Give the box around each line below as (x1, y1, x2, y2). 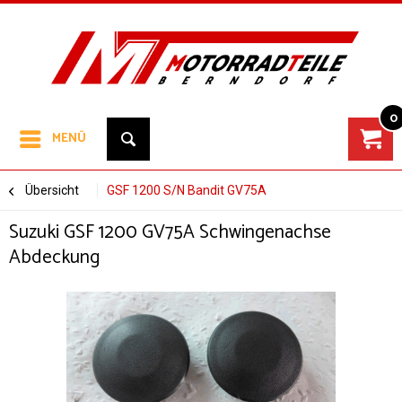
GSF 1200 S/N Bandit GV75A (107, 183, 267, 197)
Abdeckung (9, 242, 100, 273)
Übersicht (25, 183, 79, 197)
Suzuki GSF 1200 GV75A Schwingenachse (9, 217, 331, 248)
